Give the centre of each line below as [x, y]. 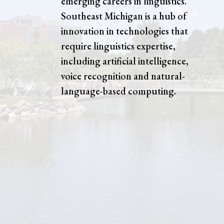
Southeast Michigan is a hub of [124, 16]
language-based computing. [118, 91]
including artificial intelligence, [125, 61]
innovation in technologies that [124, 31]
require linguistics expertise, [118, 46]
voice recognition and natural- [123, 76]
